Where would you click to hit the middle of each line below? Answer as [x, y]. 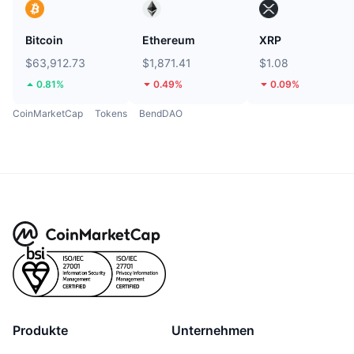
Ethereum [169, 40]
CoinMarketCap [48, 113]
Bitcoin [44, 40]
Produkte [40, 330]
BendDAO [161, 113]
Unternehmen [213, 330]
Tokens [111, 113]
